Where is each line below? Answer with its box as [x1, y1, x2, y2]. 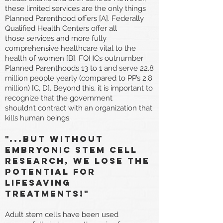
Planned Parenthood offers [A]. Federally [5, 13, 144, 23]
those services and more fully [5, 33, 107, 43]
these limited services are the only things [5, 3, 146, 13]
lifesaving [5, 177, 71, 188]
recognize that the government [5, 93, 112, 103]
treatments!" [5, 188, 90, 199]
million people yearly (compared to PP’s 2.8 [5, 73, 152, 83]
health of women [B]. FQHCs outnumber [5, 53, 143, 63]
